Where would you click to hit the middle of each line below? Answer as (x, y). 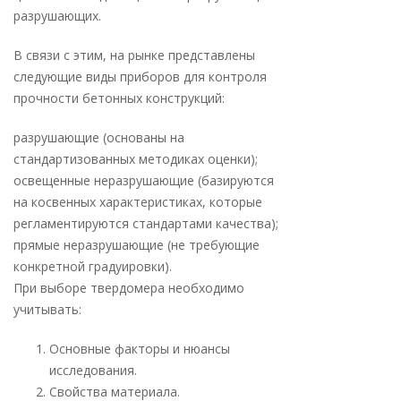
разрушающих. (57, 16)
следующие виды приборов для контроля (140, 77)
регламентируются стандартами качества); (146, 223)
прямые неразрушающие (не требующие (137, 245)
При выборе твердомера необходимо (129, 288)
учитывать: (47, 309)
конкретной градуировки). (93, 266)
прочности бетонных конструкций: (119, 98)
